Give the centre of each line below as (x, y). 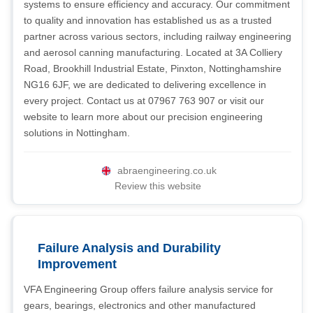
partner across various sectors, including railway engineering (158, 36)
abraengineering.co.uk (167, 170)
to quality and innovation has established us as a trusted (148, 20)
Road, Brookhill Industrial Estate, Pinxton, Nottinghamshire (153, 68)
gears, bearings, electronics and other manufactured (140, 305)
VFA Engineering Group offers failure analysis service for (148, 289)
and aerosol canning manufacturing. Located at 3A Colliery (153, 52)
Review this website (158, 186)
